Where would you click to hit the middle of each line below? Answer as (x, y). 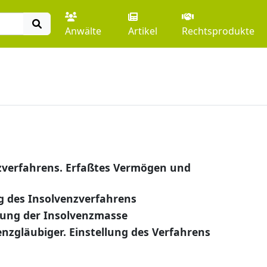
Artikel (142, 31)
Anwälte (83, 31)
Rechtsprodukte (218, 31)
